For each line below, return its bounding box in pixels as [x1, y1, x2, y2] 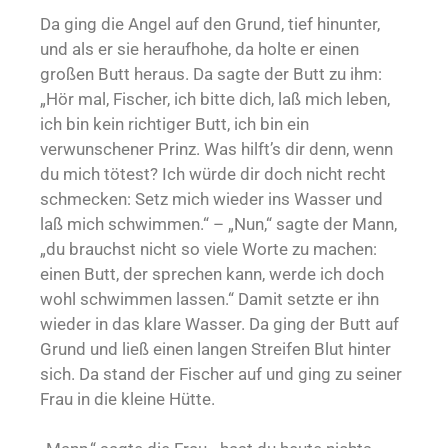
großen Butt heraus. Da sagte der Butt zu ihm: [40, 63, 382, 84]
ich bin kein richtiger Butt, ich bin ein [40, 113, 309, 134]
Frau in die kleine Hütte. [40, 388, 215, 409]
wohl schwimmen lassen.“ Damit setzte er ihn [40, 288, 379, 309]
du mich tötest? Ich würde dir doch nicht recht [40, 163, 386, 184]
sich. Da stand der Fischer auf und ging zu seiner [40, 363, 402, 384]
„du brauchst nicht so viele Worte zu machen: [40, 238, 377, 259]
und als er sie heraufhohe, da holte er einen [40, 38, 359, 59]
